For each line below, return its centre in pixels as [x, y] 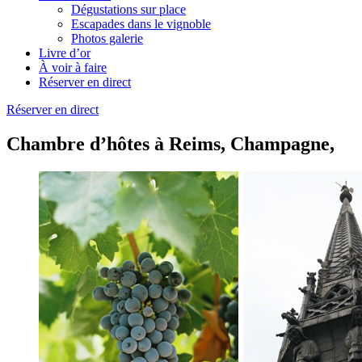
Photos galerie [107, 38]
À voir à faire [73, 67]
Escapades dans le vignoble [141, 23]
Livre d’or [65, 53]
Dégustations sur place [128, 9]
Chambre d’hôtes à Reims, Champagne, [170, 143]
